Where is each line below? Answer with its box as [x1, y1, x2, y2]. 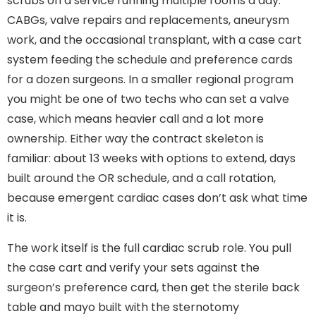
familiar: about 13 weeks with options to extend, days [7, 150, 296, 167]
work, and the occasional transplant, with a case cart [7, 32, 302, 49]
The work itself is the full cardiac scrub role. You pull [7, 239, 291, 256]
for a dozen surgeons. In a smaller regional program [7, 71, 293, 88]
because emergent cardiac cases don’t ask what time [7, 190, 308, 207]
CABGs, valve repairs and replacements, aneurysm [7, 12, 289, 29]
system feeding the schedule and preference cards [7, 51, 293, 68]
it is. [7, 209, 27, 226]
